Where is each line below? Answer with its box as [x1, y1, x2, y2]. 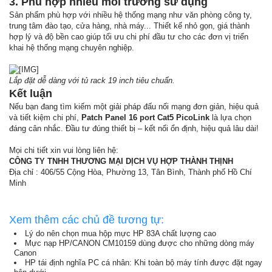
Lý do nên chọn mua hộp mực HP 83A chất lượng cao [25, 229, 216, 238]
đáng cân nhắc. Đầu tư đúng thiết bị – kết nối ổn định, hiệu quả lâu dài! [9, 124, 259, 133]
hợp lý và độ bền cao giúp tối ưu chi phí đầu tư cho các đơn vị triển [9, 32, 248, 41]
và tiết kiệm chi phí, [9, 113, 81, 122]
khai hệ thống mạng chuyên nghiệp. [9, 43, 134, 52]
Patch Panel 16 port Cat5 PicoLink [81, 113, 209, 122]
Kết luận [9, 87, 52, 100]
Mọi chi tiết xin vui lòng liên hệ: [9, 146, 118, 155]
